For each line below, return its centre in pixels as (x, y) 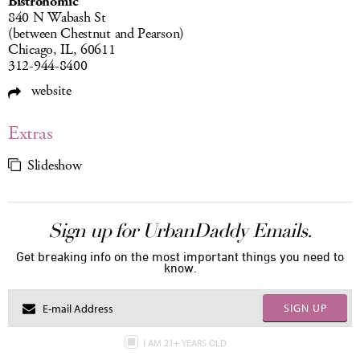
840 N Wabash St (57, 18)
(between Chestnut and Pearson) (96, 34)
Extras (31, 134)
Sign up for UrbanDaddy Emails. (180, 231)
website (49, 91)
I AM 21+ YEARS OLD (186, 343)
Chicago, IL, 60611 (62, 50)
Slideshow (55, 166)
